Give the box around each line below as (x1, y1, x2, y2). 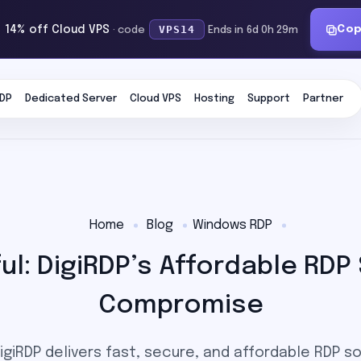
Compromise (98, 293, 263, 319)
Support (247, 93, 290, 104)
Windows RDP (192, 218, 272, 232)
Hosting (193, 93, 234, 104)
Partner (302, 93, 343, 104)
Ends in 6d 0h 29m (207, 25, 299, 35)
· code (112, 25, 146, 35)
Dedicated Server (24, 93, 117, 104)
